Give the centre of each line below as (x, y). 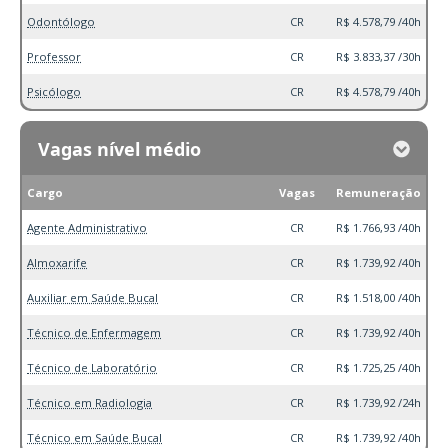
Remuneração (378, 193)
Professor (54, 57)
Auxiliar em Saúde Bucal (92, 298)
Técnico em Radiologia (89, 403)
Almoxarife (57, 263)
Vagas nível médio (119, 149)
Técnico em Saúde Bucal (94, 438)
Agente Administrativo (87, 228)
